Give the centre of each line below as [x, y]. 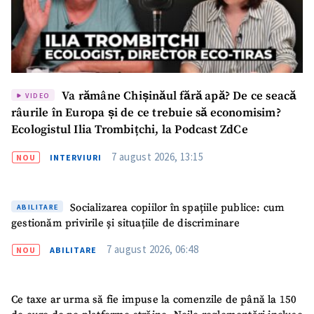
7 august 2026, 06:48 [152, 249]
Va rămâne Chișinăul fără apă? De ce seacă [178, 97]
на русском [199, 284]
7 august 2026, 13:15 [157, 157]
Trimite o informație [64, 269]
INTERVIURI [76, 158]
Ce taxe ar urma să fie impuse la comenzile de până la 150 [154, 300]
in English [35, 284]
